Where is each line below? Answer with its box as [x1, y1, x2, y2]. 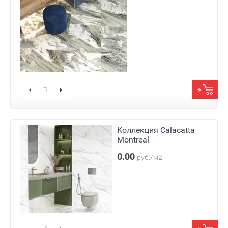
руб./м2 [136, 153, 162, 162]
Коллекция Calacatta [117, 125, 195, 135]
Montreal [117, 135, 149, 145]
